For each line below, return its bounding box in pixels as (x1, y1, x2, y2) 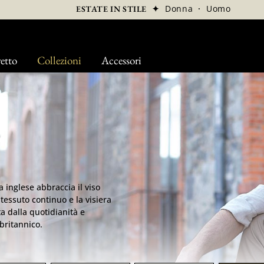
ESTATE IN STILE (76, 4, 147, 14)
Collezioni (37, 53, 81, 68)
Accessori (101, 53, 141, 68)
